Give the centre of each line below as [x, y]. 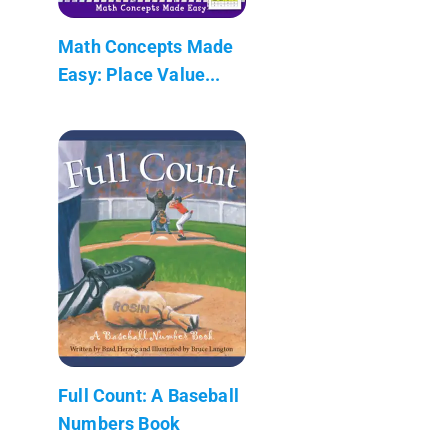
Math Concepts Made [146, 46]
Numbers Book [119, 423]
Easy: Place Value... [139, 74]
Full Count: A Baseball [148, 395]
